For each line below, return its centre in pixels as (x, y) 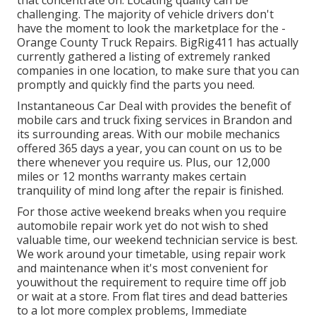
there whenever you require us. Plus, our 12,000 (144, 163)
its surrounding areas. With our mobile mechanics (148, 134)
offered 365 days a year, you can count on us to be (150, 148)
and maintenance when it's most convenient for (142, 268)
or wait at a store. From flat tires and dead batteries (152, 297)
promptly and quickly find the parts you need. (136, 85)
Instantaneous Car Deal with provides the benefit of (154, 106)
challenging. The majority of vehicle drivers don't (145, 14)
